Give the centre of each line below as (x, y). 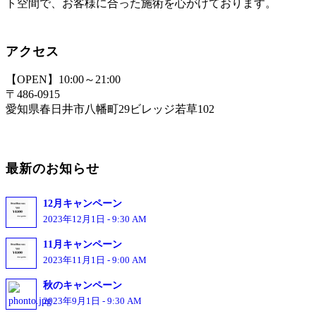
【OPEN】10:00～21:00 (63, 79)
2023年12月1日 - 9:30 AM (95, 220)
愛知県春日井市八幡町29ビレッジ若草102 (110, 109)
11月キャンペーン (83, 245)
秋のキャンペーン (83, 286)
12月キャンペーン (83, 204)
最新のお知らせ (53, 168)
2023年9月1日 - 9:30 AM (92, 302)
